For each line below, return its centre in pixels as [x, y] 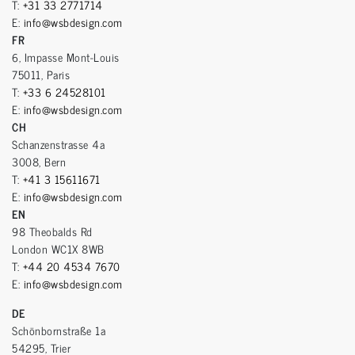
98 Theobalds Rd [52, 231]
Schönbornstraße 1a [59, 330]
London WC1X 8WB [58, 248]
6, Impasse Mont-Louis [66, 56]
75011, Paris [41, 74]
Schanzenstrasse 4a [58, 143]
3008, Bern [39, 161]
